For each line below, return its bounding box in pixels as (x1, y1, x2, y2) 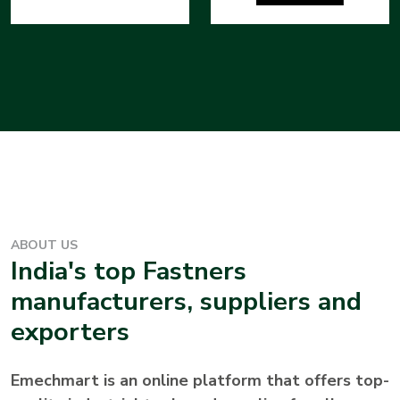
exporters (11, 314, 129, 350)
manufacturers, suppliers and (11, 284, 362, 320)
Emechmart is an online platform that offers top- (11, 370, 389, 392)
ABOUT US (11, 237, 78, 254)
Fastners (143, 254, 246, 289)
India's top (11, 254, 143, 289)
